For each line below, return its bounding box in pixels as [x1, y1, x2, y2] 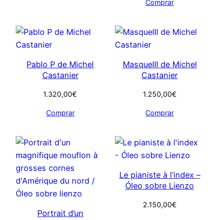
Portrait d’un [37, 208, 83, 219]
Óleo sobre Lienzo [125, 181, 194, 191]
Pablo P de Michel [27, 59, 94, 70]
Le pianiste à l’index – [119, 170, 200, 180]
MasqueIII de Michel [122, 59, 197, 70]
